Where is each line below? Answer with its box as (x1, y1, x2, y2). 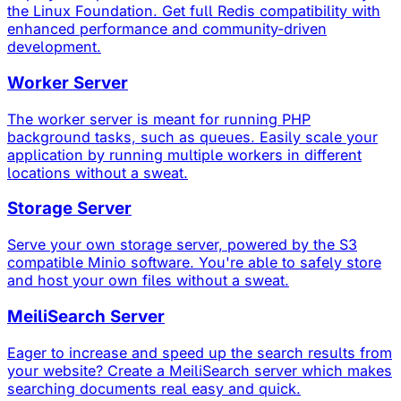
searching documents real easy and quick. (7, 379, 301, 397)
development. (7, 38, 101, 56)
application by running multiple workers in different (7, 145, 362, 164)
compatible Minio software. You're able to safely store (7, 253, 381, 272)
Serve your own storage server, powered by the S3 (7, 235, 357, 254)
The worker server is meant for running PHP (7, 109, 311, 128)
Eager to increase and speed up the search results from (7, 343, 392, 362)
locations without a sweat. (7, 163, 188, 182)
